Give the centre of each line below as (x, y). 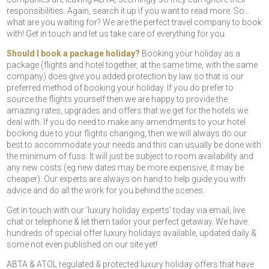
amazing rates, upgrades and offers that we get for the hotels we (128, 111)
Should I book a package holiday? (74, 54)
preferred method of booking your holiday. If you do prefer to (120, 88)
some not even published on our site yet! (82, 245)
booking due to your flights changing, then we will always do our (127, 134)
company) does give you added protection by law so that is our (125, 77)
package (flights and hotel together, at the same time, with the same (132, 65)
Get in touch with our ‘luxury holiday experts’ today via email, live (126, 210)
